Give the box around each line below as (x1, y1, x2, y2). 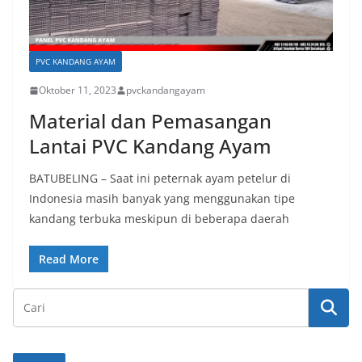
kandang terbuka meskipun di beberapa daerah (29, 211, 289, 227)
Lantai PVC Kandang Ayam (29, 133, 271, 160)
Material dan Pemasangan (29, 107, 271, 135)
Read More (39, 251, 99, 267)
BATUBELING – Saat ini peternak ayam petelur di (29, 170, 291, 187)
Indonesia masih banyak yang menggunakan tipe (29, 191, 295, 207)
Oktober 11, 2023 (39, 83, 116, 98)
